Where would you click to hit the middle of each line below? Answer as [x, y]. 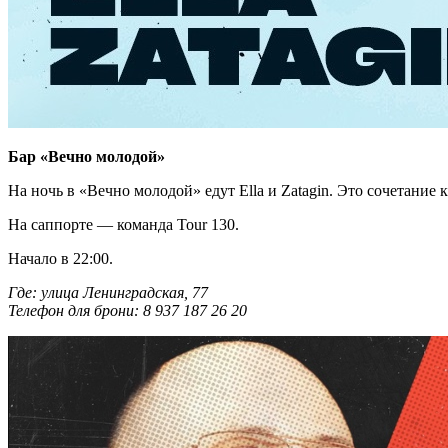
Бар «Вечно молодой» [88, 157]
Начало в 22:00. [60, 259]
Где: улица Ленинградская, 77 [108, 293]
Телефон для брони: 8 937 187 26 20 [129, 311]
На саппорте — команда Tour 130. [123, 225]
